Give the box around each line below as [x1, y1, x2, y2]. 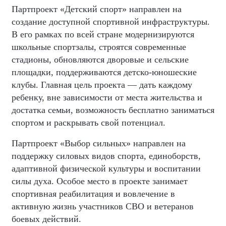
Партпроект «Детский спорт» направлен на [12, 4, 182, 15]
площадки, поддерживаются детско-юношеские [12, 67, 197, 78]
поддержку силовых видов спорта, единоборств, [12, 151, 201, 161]
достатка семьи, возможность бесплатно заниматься [12, 105, 214, 116]
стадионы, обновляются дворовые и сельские [12, 54, 189, 65]
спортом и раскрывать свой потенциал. [12, 118, 165, 128]
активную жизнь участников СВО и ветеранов [12, 201, 194, 212]
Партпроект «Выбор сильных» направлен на [12, 138, 186, 149]
